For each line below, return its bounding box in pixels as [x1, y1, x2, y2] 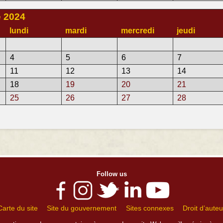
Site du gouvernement [47, 204, 117, 212]
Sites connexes [125, 204, 174, 212]
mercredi [121, 26, 154, 35]
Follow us [96, 170, 127, 178]
